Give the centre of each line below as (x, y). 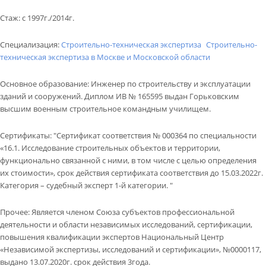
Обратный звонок (221, 57)
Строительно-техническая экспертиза (131, 44)
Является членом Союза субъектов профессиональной (133, 212)
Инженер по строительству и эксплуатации (171, 83)
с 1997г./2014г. (48, 18)
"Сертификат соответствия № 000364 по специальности (155, 136)
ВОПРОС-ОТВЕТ (46, 24)
